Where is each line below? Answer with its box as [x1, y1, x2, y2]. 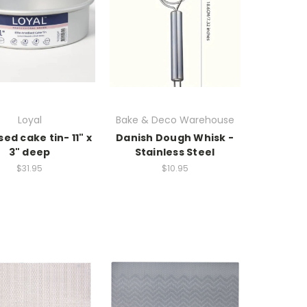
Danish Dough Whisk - [116, 130, 234, 145]
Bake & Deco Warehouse [115, 112, 234, 127]
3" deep [8, 145, 51, 159]
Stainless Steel [134, 145, 215, 159]
